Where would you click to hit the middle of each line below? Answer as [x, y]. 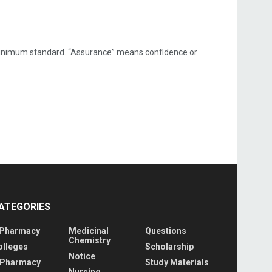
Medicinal [88, 230]
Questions [166, 230]
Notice [82, 256]
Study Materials [177, 262]
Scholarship [170, 246]
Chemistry [89, 240]
